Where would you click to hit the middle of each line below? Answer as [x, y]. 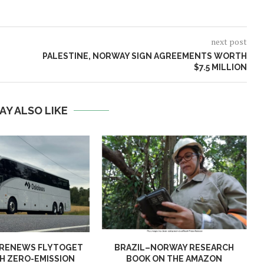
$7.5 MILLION [220, 67]
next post [229, 42]
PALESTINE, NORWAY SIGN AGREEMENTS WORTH [144, 56]
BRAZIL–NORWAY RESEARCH [174, 248]
